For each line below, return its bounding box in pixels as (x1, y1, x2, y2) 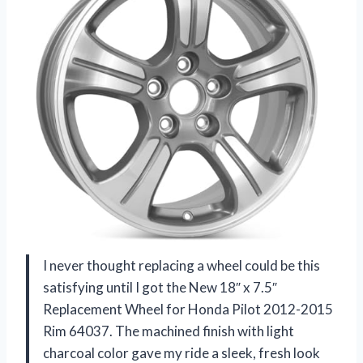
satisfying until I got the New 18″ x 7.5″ (43, 278, 277, 296)
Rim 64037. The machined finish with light (43, 322, 294, 340)
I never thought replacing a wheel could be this (43, 256, 320, 274)
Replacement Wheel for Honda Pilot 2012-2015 (43, 300, 333, 318)
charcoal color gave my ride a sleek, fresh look (43, 344, 320, 361)
